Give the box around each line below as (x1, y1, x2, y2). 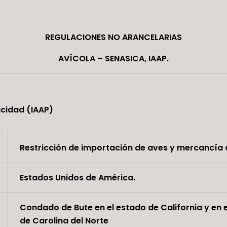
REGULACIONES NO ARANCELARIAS (45, 31, 182, 44)
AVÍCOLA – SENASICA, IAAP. (58, 53, 169, 65)
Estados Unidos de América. (19, 172, 135, 184)
